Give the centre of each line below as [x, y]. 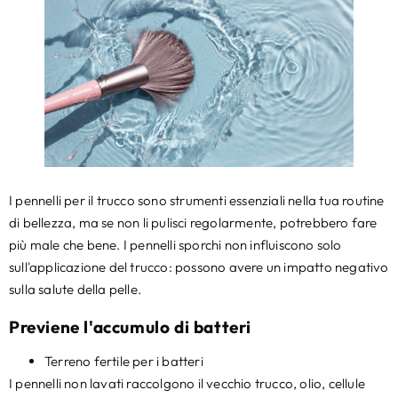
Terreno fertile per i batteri [124, 361]
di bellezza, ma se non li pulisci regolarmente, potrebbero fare [193, 222]
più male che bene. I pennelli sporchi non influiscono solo [175, 244]
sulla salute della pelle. [75, 289]
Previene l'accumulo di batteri [130, 326]
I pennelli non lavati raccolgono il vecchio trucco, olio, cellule [187, 383]
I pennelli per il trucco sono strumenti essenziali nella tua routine [197, 200]
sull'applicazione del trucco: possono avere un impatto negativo [199, 267]
